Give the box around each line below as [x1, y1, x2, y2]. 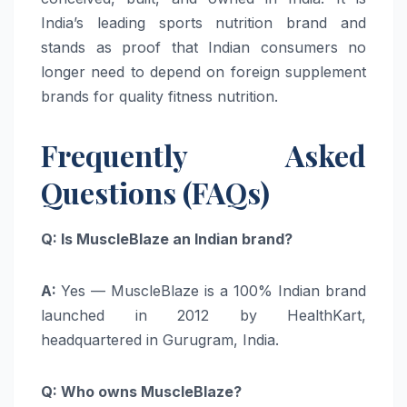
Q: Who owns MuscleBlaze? [41, 382, 242, 401]
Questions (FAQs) [41, 172, 270, 212]
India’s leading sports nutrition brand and [41, 13, 366, 32]
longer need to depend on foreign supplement [41, 62, 366, 81]
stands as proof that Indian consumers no [41, 37, 366, 56]
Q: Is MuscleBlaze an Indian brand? [41, 229, 293, 248]
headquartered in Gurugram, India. [41, 330, 279, 349]
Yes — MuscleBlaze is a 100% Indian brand [61, 281, 366, 300]
